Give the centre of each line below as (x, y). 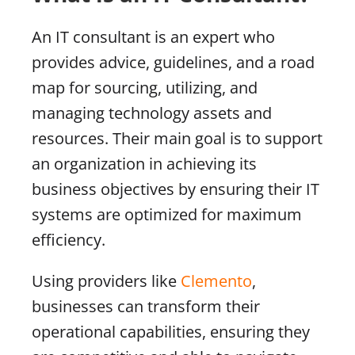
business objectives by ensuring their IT (176, 189)
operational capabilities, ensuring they (171, 331)
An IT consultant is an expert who (153, 36)
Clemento (216, 281)
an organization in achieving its (144, 163)
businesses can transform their (146, 306)
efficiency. (69, 239)
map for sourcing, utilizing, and (145, 87)
